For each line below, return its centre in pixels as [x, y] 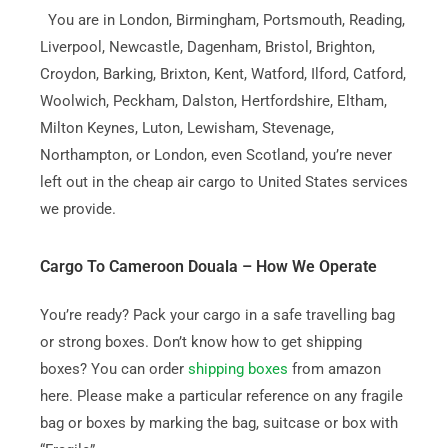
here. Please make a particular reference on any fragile [221, 396]
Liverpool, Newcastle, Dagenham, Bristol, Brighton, [207, 47]
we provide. [77, 209]
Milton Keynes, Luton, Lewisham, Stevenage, [186, 128]
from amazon [334, 369]
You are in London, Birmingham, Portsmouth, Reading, [222, 20]
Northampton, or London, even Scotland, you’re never [215, 155]
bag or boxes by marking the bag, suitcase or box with [218, 423]
